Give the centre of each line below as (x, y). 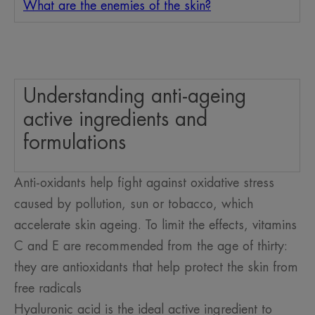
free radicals (52, 289)
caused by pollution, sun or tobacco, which (134, 204)
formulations (75, 143)
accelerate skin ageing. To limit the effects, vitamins (155, 225)
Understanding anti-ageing (135, 97)
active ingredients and (115, 120)
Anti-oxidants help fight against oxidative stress (144, 183)
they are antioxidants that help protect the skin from (156, 268)
